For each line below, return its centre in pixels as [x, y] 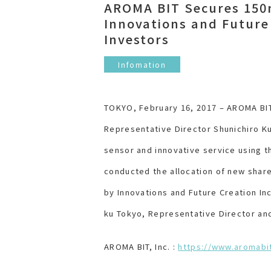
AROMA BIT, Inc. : [141, 247]
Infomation [142, 65]
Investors [137, 39]
